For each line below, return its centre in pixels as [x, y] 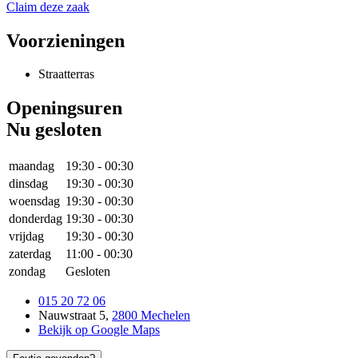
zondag [27, 272]
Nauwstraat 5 [72, 316]
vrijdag [26, 237]
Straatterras [66, 74]
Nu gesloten [54, 130]
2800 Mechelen [151, 316]
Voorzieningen [66, 40]
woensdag [34, 201]
